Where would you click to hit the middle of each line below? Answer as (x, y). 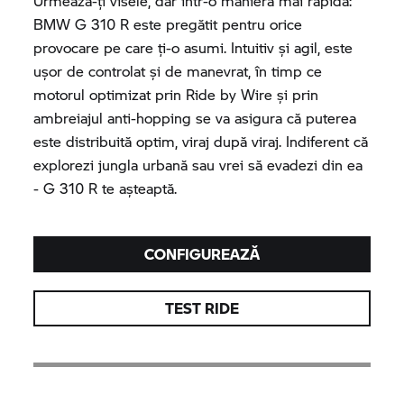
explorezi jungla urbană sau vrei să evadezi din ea (198, 165)
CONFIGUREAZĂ (202, 254)
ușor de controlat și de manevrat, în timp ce (178, 71)
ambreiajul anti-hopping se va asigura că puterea (195, 118)
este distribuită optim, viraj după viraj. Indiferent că (201, 141)
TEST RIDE (202, 308)
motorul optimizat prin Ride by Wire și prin (176, 94)
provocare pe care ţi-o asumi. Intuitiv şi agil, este (193, 47)
